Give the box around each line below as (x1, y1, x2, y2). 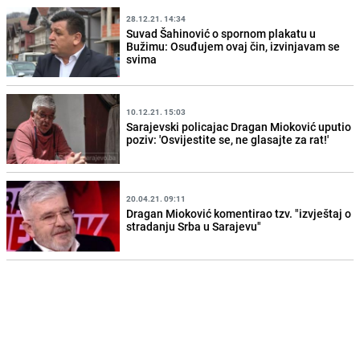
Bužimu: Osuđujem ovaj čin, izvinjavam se (126, 38, 341, 54)
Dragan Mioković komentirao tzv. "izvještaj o (126, 206, 352, 221)
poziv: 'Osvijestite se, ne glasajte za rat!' (126, 131, 329, 147)
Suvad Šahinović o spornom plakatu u (126, 25, 317, 41)
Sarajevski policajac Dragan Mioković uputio (126, 118, 352, 134)
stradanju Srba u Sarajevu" (126, 219, 262, 234)
